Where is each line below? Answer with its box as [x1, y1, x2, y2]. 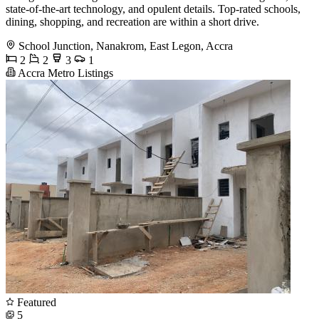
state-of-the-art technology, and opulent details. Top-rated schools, [6, 2, 300, 15]
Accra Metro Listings [16, 66, 113, 79]
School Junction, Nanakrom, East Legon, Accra [19, 39, 233, 52]
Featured [14, 296, 56, 308]
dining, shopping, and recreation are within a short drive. [6, 15, 259, 28]
